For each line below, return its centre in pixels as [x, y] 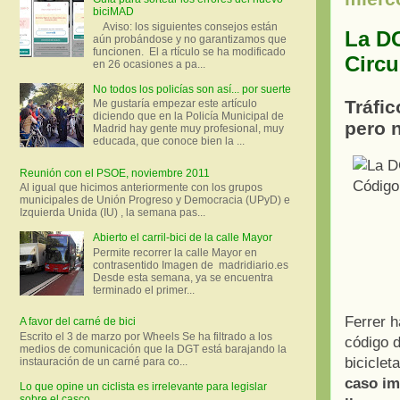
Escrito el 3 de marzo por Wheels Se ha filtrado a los [146, 336]
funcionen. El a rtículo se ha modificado [189, 51]
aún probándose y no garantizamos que [189, 39]
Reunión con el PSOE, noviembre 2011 [115, 173]
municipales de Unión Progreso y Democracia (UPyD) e [155, 200]
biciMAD [113, 12]
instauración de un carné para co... [104, 361]
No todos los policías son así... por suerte [192, 89]
